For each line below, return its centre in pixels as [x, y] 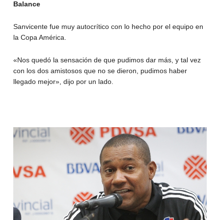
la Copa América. [40, 37]
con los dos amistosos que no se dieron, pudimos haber [100, 70]
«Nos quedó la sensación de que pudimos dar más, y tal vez [107, 60]
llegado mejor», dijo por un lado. [63, 81]
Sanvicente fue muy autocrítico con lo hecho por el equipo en [108, 26]
